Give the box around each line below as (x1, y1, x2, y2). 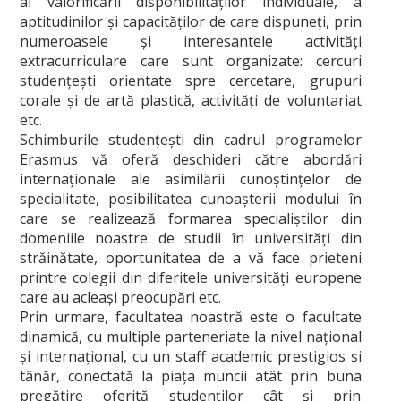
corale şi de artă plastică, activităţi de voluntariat (20, 90, 362, 110)
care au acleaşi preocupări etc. (20, 286, 221, 307)
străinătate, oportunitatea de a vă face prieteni (20, 247, 362, 268)
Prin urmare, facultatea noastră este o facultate (20, 306, 362, 327)
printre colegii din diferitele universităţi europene (20, 267, 362, 287)
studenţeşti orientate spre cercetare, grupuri (20, 70, 362, 90)
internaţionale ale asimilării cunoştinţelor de (20, 168, 362, 189)
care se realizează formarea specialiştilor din (20, 208, 362, 228)
